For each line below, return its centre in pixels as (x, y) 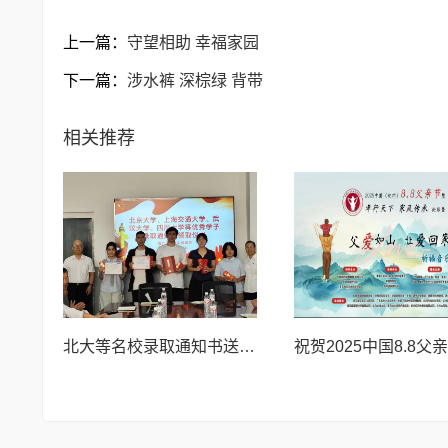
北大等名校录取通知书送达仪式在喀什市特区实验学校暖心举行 (247, 346)
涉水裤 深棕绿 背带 (195, 80)
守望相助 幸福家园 (193, 42)
